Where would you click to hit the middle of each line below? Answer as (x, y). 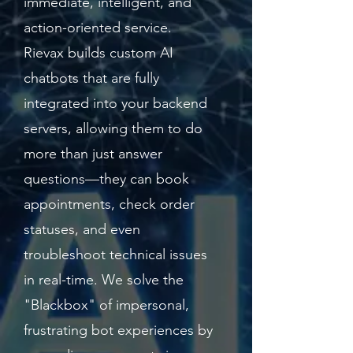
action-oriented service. (98, 28)
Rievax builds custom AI (98, 53)
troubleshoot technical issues (115, 255)
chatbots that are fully (91, 78)
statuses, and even (82, 229)
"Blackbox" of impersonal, (106, 305)
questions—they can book (106, 179)
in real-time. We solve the (104, 280)
